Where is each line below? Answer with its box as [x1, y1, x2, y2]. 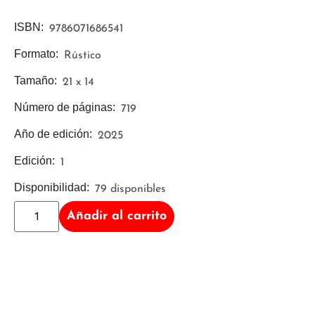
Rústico [64, 50, 101, 62]
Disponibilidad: [14, 181, 89, 193]
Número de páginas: [14, 101, 115, 113]
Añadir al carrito [67, 209, 167, 223]
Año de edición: [14, 127, 92, 140]
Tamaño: [14, 74, 57, 86]
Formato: [14, 47, 58, 60]
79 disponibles [95, 184, 166, 195]
